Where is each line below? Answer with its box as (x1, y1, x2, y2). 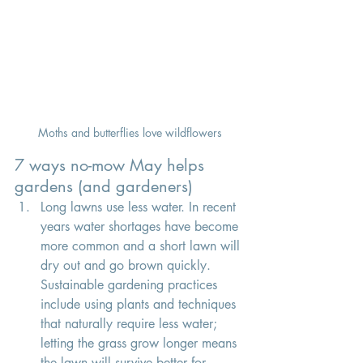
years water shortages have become (41, 217, 242, 235)
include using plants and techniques (41, 295, 240, 313)
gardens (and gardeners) (15, 175, 198, 197)
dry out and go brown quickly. (41, 256, 215, 274)
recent (203, 198, 240, 216)
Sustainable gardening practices (41, 275, 221, 293)
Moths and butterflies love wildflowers (37, 124, 222, 140)
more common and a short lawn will (41, 237, 244, 254)
